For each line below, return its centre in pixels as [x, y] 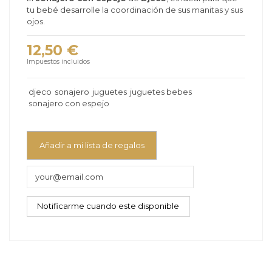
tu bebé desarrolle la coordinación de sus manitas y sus [135, 10]
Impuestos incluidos [58, 62]
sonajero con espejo [69, 103]
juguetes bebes [161, 91]
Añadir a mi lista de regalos [92, 145]
